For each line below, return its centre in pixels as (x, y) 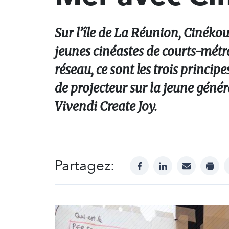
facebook (157, 162)
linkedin (177, 162)
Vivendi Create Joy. (106, 107)
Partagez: (85, 165)
